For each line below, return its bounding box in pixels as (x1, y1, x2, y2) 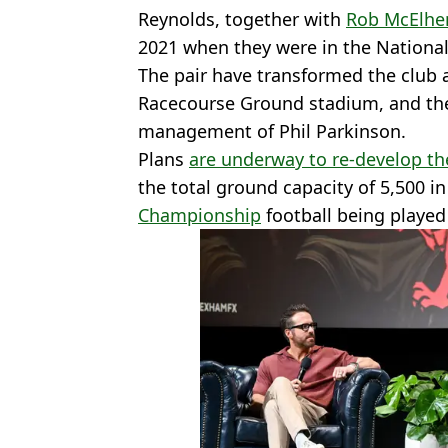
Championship (138, 202, 261, 227)
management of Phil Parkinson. (138, 118, 406, 143)
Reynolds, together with (138, 6, 346, 31)
